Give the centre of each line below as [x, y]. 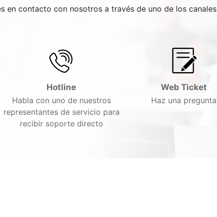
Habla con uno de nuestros [61, 100]
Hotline [61, 87]
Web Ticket [184, 87]
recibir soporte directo [61, 124]
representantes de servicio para [61, 112]
